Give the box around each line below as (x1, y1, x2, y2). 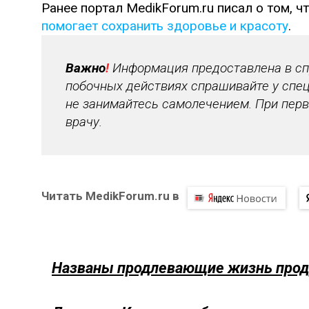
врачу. (66, 114, 102, 130)
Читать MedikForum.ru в (41, 189, 179, 203)
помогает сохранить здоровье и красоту (41, 18, 288, 34)
